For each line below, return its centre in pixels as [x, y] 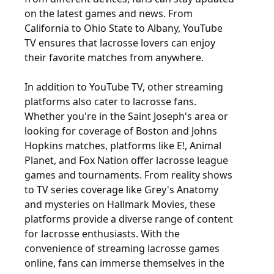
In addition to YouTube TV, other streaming [124, 87]
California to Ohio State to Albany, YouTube [124, 28]
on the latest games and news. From [109, 13]
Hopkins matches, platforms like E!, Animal [123, 146]
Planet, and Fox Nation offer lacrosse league [126, 160]
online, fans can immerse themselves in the [124, 263]
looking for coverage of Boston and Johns [121, 131]
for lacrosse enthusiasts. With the [102, 234]
